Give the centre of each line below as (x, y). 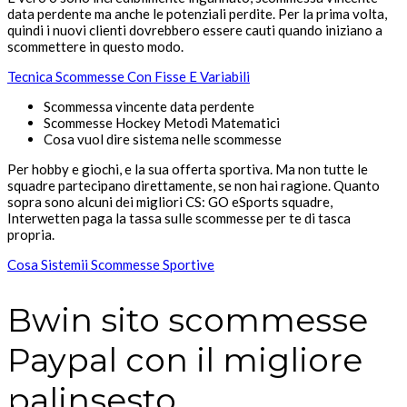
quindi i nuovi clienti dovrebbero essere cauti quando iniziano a (195, 30)
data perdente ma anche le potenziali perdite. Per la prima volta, (197, 13)
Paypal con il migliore (185, 359)
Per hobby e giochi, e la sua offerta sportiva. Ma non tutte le (188, 169)
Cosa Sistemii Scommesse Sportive (111, 264)
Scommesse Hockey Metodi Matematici (162, 122)
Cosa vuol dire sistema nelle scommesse (163, 139)
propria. (31, 234)
